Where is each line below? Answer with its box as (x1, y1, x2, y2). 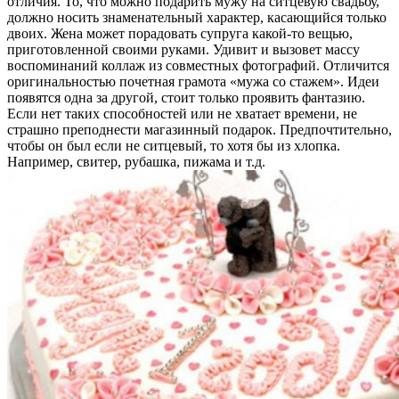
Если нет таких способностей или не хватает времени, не (7, 105, 357, 121)
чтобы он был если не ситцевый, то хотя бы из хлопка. (7, 137, 340, 153)
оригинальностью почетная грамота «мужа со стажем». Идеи (7, 73, 379, 89)
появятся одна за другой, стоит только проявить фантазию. (7, 89, 365, 105)
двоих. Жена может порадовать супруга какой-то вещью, (7, 25, 353, 41)
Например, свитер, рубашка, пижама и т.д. (7, 153, 265, 169)
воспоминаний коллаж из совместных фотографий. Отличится (7, 57, 389, 73)
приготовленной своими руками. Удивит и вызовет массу (7, 41, 360, 57)
